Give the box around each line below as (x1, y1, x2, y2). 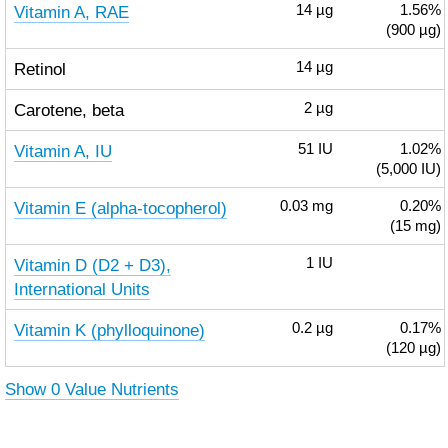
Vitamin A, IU (13, 141, 112, 161)
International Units (13, 279, 150, 299)
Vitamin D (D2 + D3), (13, 255, 171, 275)
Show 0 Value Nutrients (4, 379, 179, 399)
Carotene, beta (13, 100, 124, 120)
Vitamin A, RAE (13, 2, 129, 22)
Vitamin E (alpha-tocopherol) (13, 198, 227, 218)
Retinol (13, 59, 66, 79)
